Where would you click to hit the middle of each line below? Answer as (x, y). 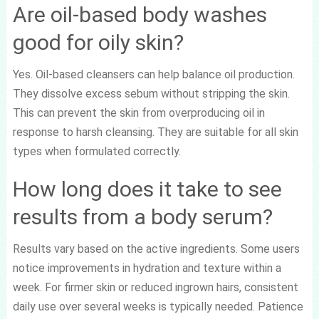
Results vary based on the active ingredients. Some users (156, 249)
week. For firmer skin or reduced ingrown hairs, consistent (155, 287)
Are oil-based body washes (140, 14)
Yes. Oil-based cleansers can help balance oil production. (153, 74)
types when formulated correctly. (96, 151)
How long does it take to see (147, 189)
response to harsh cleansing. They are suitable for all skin (155, 132)
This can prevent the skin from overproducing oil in (138, 113)
